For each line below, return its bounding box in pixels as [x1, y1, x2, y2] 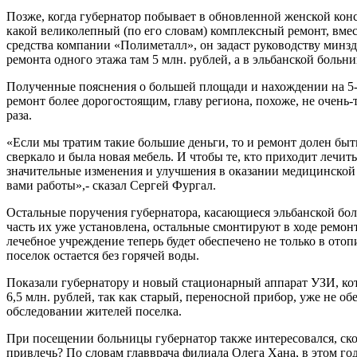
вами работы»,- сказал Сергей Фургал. [6, 178, 216, 192]
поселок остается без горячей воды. [6, 248, 199, 262]
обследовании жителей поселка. [6, 304, 182, 318]
